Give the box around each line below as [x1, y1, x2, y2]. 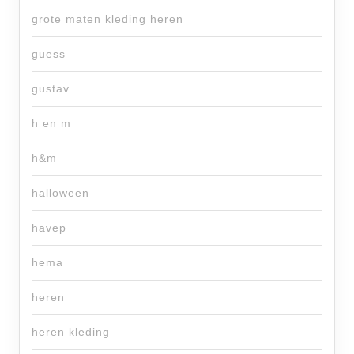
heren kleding [32, 326, 110, 339]
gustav [32, 82, 70, 96]
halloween [32, 186, 89, 200]
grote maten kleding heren [32, 13, 183, 26]
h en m [32, 117, 71, 130]
